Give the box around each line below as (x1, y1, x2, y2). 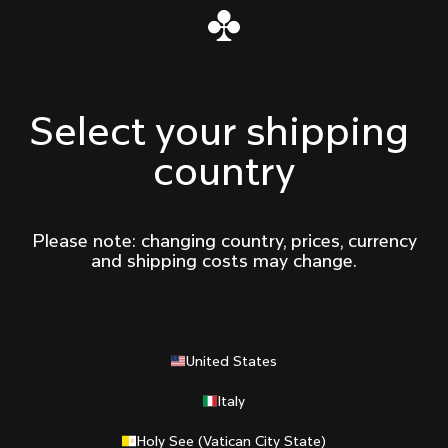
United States (185, 351, 277, 370)
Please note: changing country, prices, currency (31, 228, 417, 252)
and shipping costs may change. (91, 248, 357, 272)
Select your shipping (29, 104, 409, 157)
